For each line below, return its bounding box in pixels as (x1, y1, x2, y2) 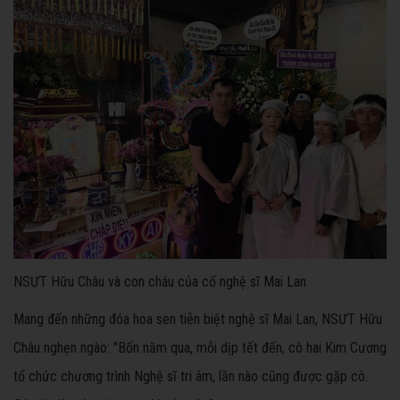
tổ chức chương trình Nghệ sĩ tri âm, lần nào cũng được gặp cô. (13, 367, 368, 385)
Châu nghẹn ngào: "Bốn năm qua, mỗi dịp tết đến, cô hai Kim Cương (13, 338, 387, 356)
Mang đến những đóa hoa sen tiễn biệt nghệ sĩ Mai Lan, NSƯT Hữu (13, 310, 382, 328)
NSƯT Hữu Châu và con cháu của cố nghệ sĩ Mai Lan (13, 272, 306, 290)
